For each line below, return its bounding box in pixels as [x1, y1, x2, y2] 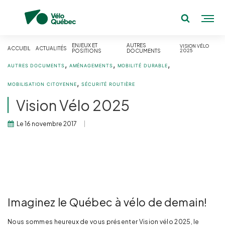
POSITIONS [72, 48, 101, 54]
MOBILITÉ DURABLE [117, 63, 168, 68]
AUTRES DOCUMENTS [8, 63, 65, 68]
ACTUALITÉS [36, 45, 67, 51]
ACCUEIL [8, 45, 31, 51]
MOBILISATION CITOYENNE [8, 81, 77, 87]
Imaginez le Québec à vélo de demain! [8, 195, 207, 209]
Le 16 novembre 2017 [17, 120, 77, 128]
